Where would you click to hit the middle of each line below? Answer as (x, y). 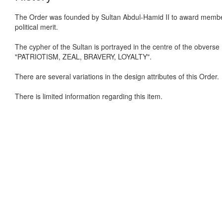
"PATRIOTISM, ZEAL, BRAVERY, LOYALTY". (83, 56)
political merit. (36, 27)
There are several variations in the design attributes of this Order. (117, 76)
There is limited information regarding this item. (89, 96)
